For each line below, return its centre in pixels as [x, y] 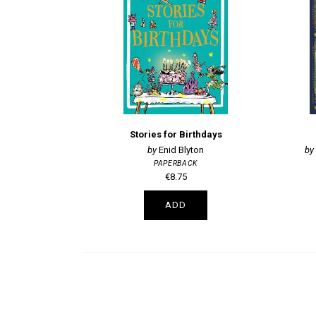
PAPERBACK [176, 163]
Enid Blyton [182, 150]
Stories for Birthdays [176, 135]
